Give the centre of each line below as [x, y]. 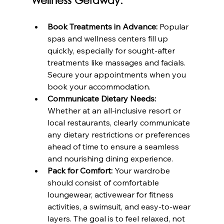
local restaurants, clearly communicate [119, 122]
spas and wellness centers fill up [108, 38]
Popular [174, 26]
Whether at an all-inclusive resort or [115, 110]
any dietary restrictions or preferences [119, 134]
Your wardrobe [142, 170]
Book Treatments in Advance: [102, 26]
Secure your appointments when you [117, 74]
